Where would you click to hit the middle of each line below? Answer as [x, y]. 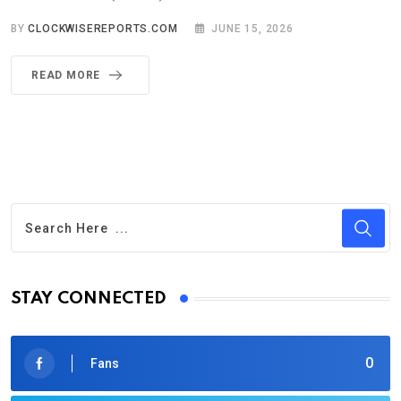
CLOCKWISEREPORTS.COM [103, 29]
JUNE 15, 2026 [252, 29]
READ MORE [66, 76]
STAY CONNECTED [89, 299]
